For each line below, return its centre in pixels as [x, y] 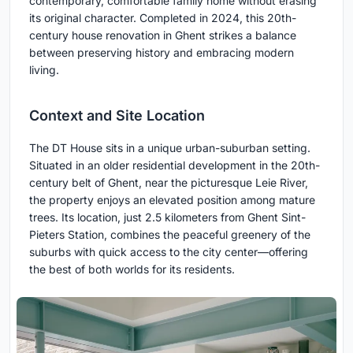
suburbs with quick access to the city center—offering [169, 252]
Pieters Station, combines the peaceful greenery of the [170, 235]
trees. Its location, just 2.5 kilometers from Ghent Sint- [167, 217]
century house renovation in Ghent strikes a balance [163, 35]
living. [44, 70]
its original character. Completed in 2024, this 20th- [163, 18]
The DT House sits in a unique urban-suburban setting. [170, 148]
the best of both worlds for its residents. [132, 269]
